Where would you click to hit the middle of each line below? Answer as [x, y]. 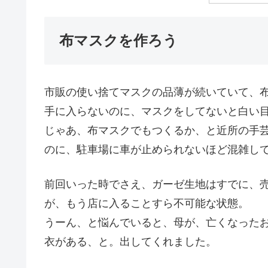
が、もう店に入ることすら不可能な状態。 [147, 203]
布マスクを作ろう [118, 41]
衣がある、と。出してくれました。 [130, 241]
